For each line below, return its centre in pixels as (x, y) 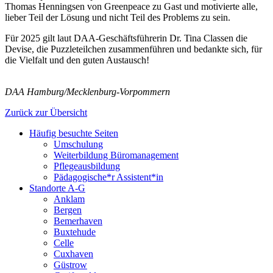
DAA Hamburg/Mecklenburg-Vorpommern (87, 92)
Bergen (68, 210)
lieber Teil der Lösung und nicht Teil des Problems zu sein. (118, 18)
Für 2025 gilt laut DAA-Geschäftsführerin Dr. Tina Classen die (126, 38)
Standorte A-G (57, 188)
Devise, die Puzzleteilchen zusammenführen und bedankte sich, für (133, 49)
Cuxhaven (73, 254)
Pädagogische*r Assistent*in (108, 177)
